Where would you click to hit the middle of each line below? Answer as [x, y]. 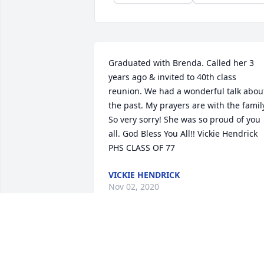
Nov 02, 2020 [134, 187]
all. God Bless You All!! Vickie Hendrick [183, 134]
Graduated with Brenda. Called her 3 [181, 63]
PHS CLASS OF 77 [142, 148]
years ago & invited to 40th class [172, 77]
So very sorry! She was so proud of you [184, 120]
